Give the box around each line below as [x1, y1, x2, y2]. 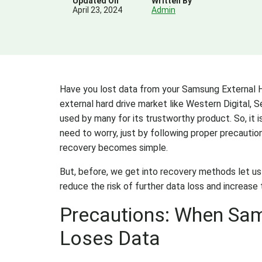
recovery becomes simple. [60, 142, 168, 153]
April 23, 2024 [73, 5, 122, 15]
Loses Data [60, 226, 160, 250]
